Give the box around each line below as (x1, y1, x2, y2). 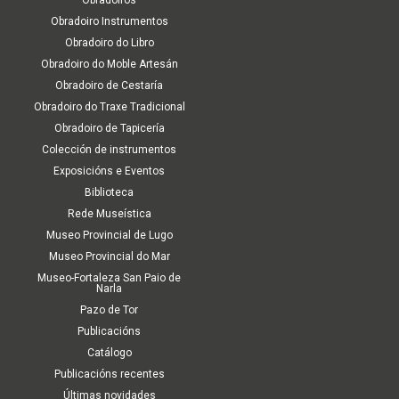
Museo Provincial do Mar (48, 250, 170, 264)
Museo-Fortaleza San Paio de (37, 272, 181, 285)
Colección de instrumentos (42, 143, 176, 157)
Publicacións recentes (53, 368, 165, 381)
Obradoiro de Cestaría (55, 79, 163, 93)
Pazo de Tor (80, 304, 138, 317)
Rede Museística (67, 208, 151, 221)
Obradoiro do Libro (64, 37, 154, 50)
